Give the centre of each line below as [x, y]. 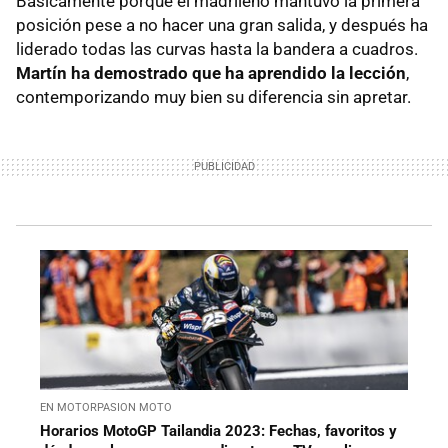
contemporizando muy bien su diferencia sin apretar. [213, 96]
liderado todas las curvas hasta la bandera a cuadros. [217, 48]
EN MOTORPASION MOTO [106, 407]
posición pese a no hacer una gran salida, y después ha [222, 24]
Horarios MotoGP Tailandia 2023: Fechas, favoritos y [218, 430]
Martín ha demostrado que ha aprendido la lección [211, 72]
